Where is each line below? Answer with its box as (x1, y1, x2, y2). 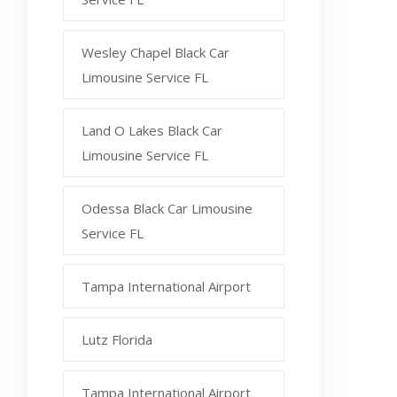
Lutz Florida (82, 330, 152, 348)
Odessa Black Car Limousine (82, 198, 253, 217)
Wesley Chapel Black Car (82, 43, 230, 61)
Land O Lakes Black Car (82, 121, 222, 139)
